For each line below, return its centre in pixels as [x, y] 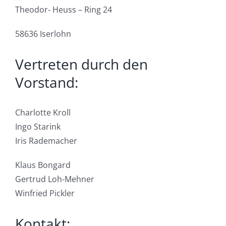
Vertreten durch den [81, 64]
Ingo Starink [38, 127]
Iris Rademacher [46, 141]
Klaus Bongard [43, 165]
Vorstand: [47, 82]
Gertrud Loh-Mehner [55, 179]
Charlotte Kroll [43, 113]
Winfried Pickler [45, 193]
